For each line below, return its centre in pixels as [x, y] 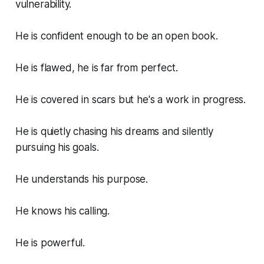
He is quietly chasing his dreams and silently [114, 132]
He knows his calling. [62, 211]
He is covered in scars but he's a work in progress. [131, 100]
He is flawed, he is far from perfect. [96, 68]
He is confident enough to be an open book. [116, 36]
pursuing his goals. [57, 148]
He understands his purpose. [82, 179]
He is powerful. [50, 243]
